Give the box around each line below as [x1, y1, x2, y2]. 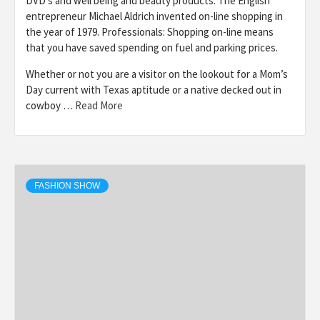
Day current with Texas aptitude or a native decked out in [26, 82, 281, 96]
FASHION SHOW [34, 180, 100, 191]
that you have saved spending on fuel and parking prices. [26, 40, 278, 54]
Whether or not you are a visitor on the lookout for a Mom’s [26, 66, 288, 81]
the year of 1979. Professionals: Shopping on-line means [26, 24, 274, 39]
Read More [75, 98, 123, 112]
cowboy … [26, 98, 75, 112]
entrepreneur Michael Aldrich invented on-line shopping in [26, 9, 283, 23]
